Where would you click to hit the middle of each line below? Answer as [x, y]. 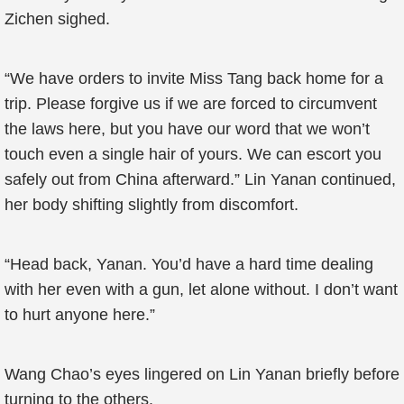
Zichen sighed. [57, 19]
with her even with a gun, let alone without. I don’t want [201, 289]
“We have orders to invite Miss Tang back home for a [194, 78]
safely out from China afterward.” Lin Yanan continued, [200, 179]
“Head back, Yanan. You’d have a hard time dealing [189, 264]
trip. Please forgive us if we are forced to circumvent [191, 104]
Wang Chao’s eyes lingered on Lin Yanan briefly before [202, 374]
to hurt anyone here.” [80, 315]
